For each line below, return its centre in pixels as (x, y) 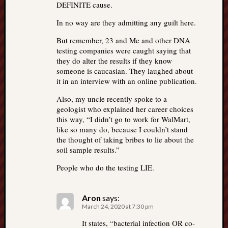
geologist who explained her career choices (125, 109)
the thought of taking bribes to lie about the (125, 139)
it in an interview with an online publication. (127, 81)
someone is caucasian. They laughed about (125, 71)
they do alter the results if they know (114, 61)
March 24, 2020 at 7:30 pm (118, 206)
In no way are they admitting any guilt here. (126, 22)
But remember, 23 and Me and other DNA (123, 40)
